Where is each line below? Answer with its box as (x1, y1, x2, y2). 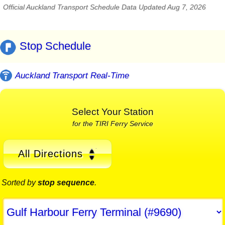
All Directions (18, 148, 83, 159)
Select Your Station (71, 106, 154, 117)
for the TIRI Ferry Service (72, 119, 153, 128)
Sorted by (2, 178, 38, 187)
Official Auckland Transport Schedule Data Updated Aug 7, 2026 (3, 3, 206, 12)
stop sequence (38, 178, 94, 187)
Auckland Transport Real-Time (15, 70, 129, 80)
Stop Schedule (20, 40, 91, 53)
